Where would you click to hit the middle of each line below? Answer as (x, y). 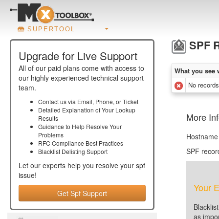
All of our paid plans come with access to (81, 68)
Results (48, 118)
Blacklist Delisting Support (73, 151)
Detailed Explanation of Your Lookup (87, 110)
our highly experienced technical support (81, 78)
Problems (51, 135)
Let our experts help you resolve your (77, 165)
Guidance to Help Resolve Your (80, 126)
